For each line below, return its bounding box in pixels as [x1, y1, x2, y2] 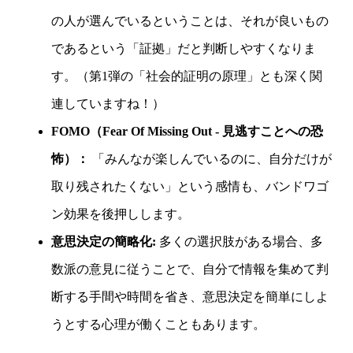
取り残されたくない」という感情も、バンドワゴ [50, 179, 329, 193]
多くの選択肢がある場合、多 [155, 234, 323, 248]
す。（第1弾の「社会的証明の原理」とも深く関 [50, 69, 322, 83]
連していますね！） [50, 96, 165, 110]
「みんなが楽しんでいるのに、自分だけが [88, 151, 332, 165]
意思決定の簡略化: [50, 234, 156, 248]
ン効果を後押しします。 [50, 206, 190, 221]
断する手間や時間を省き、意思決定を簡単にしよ [50, 289, 329, 303]
